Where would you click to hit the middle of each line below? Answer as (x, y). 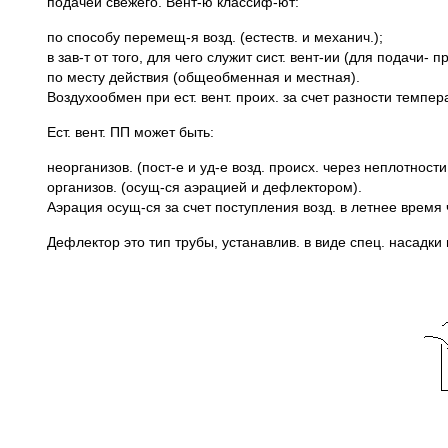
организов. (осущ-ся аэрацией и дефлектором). (204, 187)
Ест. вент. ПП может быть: (130, 132)
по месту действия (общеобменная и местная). (203, 77)
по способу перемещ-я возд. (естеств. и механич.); (215, 37)
